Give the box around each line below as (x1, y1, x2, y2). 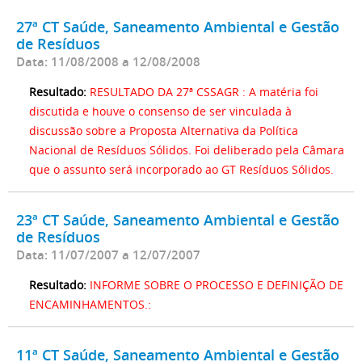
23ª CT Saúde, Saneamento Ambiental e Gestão (16, 209, 339, 229)
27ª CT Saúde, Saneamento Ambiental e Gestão (16, 16, 339, 36)
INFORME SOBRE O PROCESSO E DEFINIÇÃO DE (90, 276, 343, 293)
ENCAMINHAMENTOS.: (29, 296, 151, 312)
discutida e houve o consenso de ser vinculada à (29, 103, 292, 119)
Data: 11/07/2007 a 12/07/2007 (16, 246, 200, 263)
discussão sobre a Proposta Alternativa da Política (29, 122, 298, 138)
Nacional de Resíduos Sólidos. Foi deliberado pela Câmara (29, 141, 344, 158)
